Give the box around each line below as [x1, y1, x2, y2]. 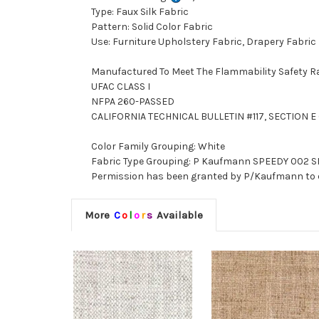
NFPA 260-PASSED [91, 95, 174, 108]
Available [153, 209, 203, 222]
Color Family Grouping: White [91, 140, 225, 153]
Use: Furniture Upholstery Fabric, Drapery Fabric [91, 36, 316, 48]
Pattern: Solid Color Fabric [91, 21, 213, 33]
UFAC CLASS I [91, 80, 150, 93]
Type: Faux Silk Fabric [91, 6, 189, 19]
